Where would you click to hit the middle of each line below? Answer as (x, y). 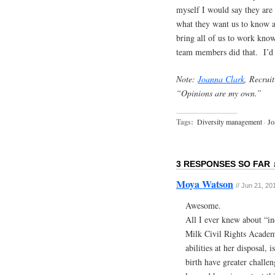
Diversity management (230, 121)
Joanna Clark (221, 79)
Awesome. (203, 205)
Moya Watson (205, 184)
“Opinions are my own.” (219, 93)
